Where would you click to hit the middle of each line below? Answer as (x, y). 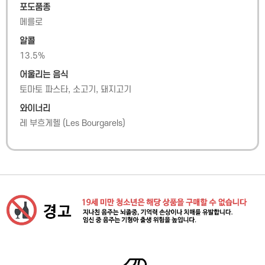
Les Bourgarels (94, 123)
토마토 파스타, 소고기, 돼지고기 (75, 90)
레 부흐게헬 (40, 123)
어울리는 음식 (44, 75)
